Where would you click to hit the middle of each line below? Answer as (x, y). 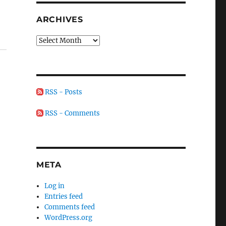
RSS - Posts (63, 92)
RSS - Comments (71, 113)
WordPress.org (69, 217)
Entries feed (64, 196)
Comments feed (70, 207)
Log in (55, 186)
